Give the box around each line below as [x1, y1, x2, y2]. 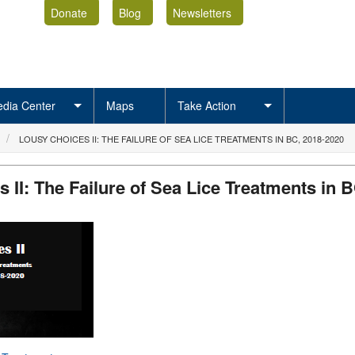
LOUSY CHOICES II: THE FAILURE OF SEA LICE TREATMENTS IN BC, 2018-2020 [19, 132, 344, 145]
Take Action [177, 97, 236, 113]
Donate [50, 4, 87, 21]
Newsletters [172, 4, 231, 21]
